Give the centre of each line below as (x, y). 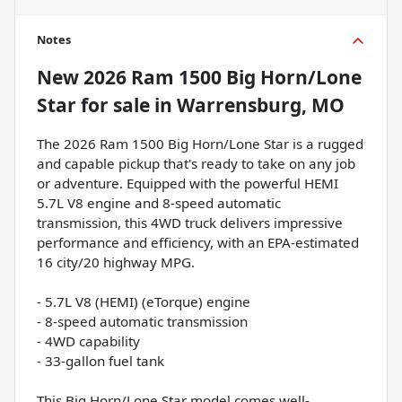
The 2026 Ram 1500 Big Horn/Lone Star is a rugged (200, 144)
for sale (113, 105)
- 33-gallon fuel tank (100, 361)
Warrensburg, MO (261, 105)
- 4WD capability (88, 341)
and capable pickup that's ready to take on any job (196, 164)
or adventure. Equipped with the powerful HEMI (188, 184)
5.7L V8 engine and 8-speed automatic (159, 203)
